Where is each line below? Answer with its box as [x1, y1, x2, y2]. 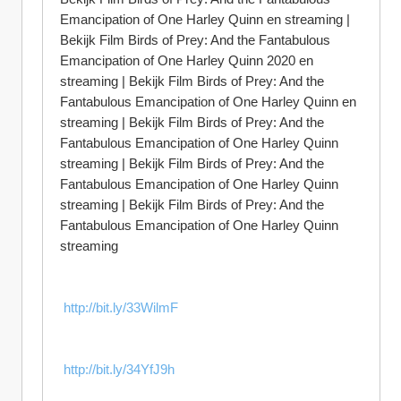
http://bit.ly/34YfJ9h [64, 362, 175, 377]
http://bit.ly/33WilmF [64, 300, 178, 315]
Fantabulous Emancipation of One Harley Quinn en [60, 94, 356, 109]
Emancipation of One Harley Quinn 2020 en [60, 53, 313, 68]
